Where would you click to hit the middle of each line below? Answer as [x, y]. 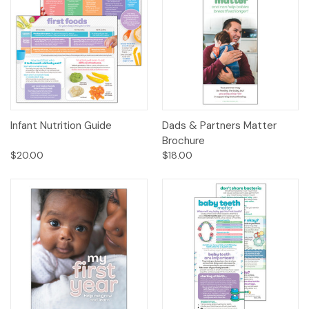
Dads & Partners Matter [219, 126]
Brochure [183, 141]
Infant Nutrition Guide [61, 126]
